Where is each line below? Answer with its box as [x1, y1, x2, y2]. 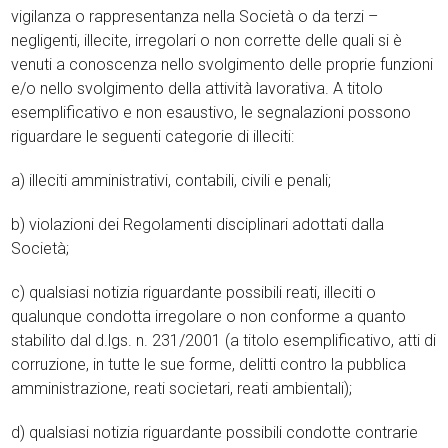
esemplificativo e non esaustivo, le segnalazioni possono [11, 103, 412, 122]
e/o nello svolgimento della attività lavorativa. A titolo [11, 79, 384, 98]
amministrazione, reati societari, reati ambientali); [11, 379, 353, 398]
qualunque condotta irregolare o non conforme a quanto [11, 307, 407, 326]
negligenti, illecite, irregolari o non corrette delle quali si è [11, 31, 403, 50]
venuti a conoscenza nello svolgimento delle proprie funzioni [11, 55, 434, 74]
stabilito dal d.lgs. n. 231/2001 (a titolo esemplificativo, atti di [11, 331, 437, 350]
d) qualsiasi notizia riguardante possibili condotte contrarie [11, 423, 419, 442]
